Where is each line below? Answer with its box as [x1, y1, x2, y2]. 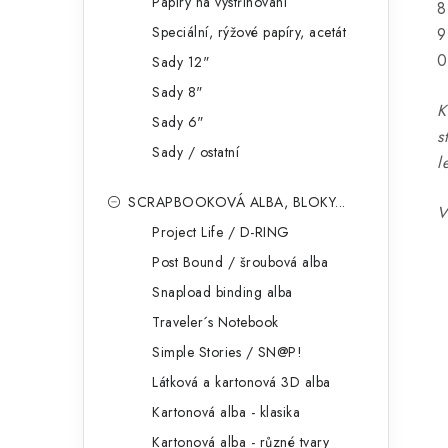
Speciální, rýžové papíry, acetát [152, 22, 346, 42]
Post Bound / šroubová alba [152, 252, 328, 272]
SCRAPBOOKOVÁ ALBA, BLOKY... [128, 192, 346, 212]
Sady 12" [152, 52, 210, 72]
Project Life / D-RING [152, 222, 290, 242]
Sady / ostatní [152, 142, 239, 162]
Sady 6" [152, 112, 205, 132]
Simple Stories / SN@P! [152, 342, 302, 362]
